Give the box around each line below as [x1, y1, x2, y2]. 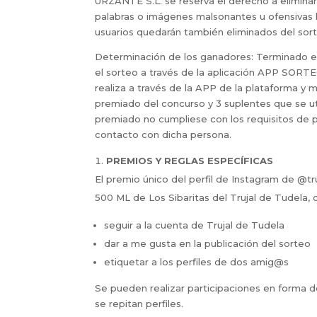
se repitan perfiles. [95, 297, 184, 309]
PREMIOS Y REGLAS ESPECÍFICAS [106, 154, 274, 166]
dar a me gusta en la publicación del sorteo [104, 237, 311, 249]
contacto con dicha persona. [95, 128, 232, 140]
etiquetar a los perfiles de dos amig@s [104, 255, 289, 267]
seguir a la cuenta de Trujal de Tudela [104, 219, 285, 231]
